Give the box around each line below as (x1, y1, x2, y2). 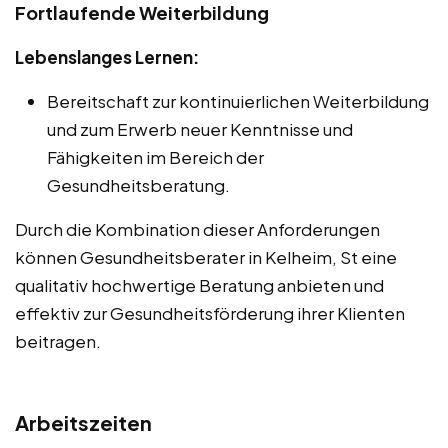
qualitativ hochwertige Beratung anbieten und (15, 274, 384, 297)
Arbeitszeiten (15, 410, 152, 436)
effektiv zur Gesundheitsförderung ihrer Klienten (15, 302, 405, 325)
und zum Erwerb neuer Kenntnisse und (47, 118, 353, 141)
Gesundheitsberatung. (47, 174, 230, 197)
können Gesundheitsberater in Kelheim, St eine (15, 246, 397, 269)
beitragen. (15, 330, 101, 353)
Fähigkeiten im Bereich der (47, 146, 264, 169)
